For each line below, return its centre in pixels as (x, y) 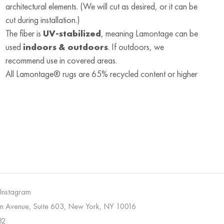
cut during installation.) (42, 19)
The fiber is (24, 33)
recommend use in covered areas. (61, 60)
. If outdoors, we (136, 46)
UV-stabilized (72, 33)
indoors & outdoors (65, 46)
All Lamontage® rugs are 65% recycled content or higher (101, 73)
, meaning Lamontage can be (149, 33)
